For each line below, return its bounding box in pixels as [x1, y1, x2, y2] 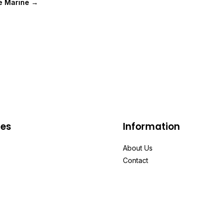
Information [123, 120, 180, 133]
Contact [123, 156, 148, 165]
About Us [123, 144, 153, 152]
